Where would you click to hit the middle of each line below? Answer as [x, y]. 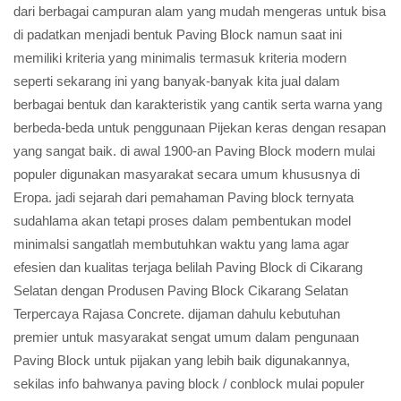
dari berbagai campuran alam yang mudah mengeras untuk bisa [200, 11]
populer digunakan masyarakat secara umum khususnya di [187, 174]
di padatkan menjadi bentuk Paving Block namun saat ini [178, 34]
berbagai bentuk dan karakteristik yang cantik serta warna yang [198, 104]
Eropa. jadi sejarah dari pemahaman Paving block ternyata [183, 197]
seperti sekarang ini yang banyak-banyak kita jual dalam [177, 81]
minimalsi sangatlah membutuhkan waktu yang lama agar [181, 244]
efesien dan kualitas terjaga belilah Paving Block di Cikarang [188, 267]
